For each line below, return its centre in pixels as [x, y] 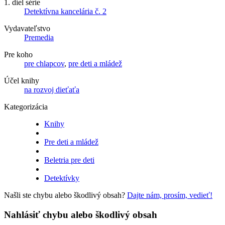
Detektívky [62, 178]
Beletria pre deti [69, 160]
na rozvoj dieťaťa [52, 90]
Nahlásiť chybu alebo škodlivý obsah [81, 214]
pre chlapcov [44, 64]
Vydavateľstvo [27, 28]
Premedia [39, 37]
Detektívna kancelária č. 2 [65, 11]
